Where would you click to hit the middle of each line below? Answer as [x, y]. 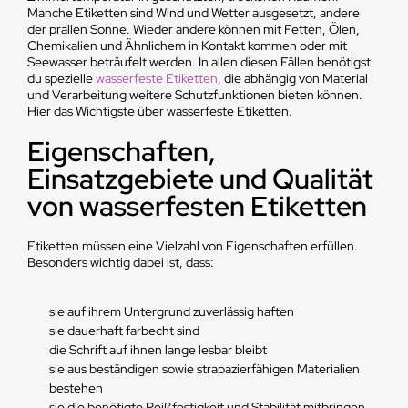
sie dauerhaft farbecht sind [125, 331]
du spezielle [61, 78]
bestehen [76, 388]
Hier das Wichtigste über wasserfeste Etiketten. [159, 111]
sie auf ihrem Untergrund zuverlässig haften [172, 311]
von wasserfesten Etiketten [197, 206]
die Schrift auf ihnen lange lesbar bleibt [158, 350]
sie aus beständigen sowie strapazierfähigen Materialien [205, 369]
